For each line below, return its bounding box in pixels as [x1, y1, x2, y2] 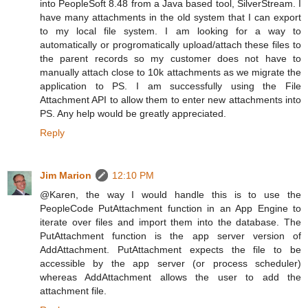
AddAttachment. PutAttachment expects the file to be [40, 243, 301, 255]
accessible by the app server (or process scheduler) [40, 257, 301, 269]
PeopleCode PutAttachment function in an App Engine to [40, 202, 301, 214]
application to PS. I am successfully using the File [40, 80, 301, 91]
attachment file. [40, 285, 107, 296]
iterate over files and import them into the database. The [40, 216, 301, 228]
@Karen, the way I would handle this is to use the [40, 188, 301, 200]
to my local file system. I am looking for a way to [40, 25, 301, 36]
